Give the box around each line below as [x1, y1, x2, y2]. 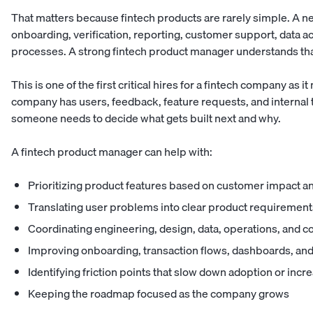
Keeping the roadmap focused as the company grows [28, 284, 289, 303]
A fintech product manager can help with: [11, 143, 212, 161]
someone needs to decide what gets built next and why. [11, 109, 281, 128]
